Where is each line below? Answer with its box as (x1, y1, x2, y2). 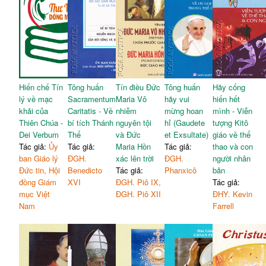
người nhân (213, 153, 251, 164)
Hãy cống (213, 81, 246, 93)
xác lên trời (116, 153, 154, 164)
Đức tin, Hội (19, 164, 61, 176)
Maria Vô (116, 93, 147, 105)
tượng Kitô (213, 117, 249, 129)
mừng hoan (164, 105, 203, 117)
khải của (19, 105, 49, 117)
